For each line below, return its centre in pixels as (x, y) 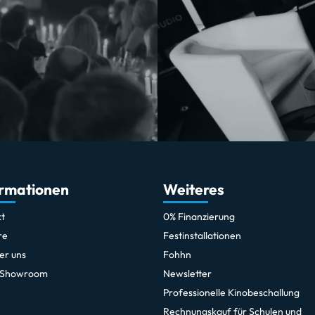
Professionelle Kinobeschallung (231, 293)
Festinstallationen (202, 236)
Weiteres (194, 189)
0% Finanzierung (199, 217)
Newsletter (187, 274)
